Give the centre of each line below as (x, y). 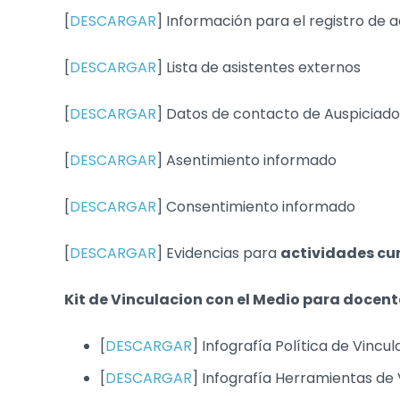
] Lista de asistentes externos (258, 67)
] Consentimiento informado (256, 207)
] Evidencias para (218, 253)
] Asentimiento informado (246, 160)
